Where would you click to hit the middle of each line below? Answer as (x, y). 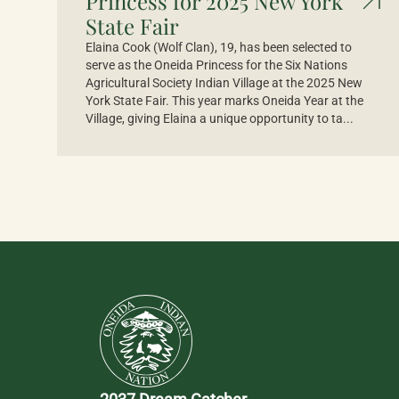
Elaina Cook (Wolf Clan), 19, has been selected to (219, 47)
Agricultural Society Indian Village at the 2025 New (224, 83)
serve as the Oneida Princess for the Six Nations (216, 65)
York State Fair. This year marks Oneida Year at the (224, 101)
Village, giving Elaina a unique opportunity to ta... (220, 118)
